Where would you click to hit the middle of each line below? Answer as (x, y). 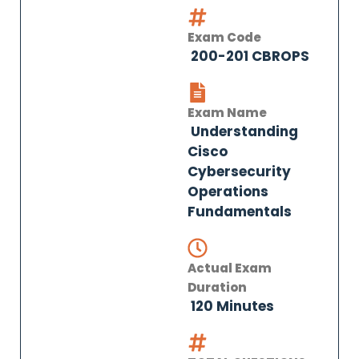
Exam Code (224, 37)
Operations (228, 192)
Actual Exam (230, 268)
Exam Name (227, 113)
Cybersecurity (239, 171)
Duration (217, 287)
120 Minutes (231, 306)
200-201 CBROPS (248, 56)
